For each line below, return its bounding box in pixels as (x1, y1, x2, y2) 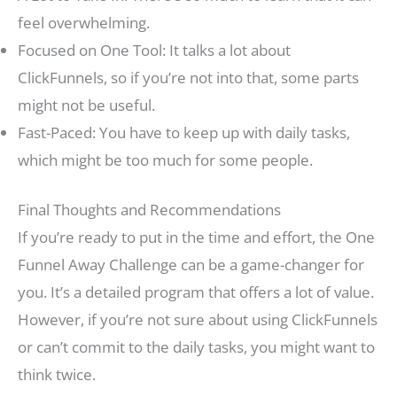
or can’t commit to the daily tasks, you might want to (18, 337, 375, 358)
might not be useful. (18, 94, 155, 115)
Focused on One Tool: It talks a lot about (18, 39, 291, 60)
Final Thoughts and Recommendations (18, 199, 281, 221)
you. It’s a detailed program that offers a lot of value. (18, 282, 374, 303)
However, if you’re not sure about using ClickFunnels (18, 309, 378, 331)
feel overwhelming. (18, 12, 150, 33)
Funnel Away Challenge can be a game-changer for (18, 254, 364, 276)
